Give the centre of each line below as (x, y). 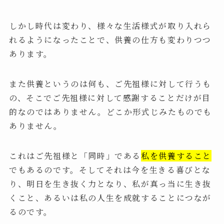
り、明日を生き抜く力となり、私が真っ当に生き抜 (110, 184)
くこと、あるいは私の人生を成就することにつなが (110, 198)
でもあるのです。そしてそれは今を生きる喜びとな (110, 170)
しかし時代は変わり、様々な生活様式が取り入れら (110, 26)
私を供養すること (176, 156)
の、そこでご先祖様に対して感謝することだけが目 (110, 98)
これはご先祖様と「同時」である (75, 156)
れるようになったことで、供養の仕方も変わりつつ (110, 40)
